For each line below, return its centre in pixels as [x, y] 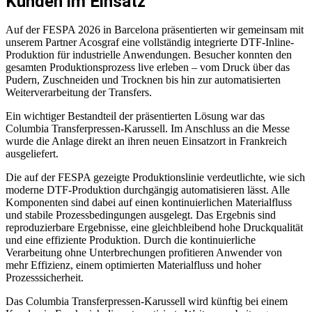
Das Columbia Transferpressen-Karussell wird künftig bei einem [147, 301]
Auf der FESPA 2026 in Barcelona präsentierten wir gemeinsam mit [155, 29]
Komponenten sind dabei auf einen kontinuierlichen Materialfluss [149, 202]
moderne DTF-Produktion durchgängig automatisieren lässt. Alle [148, 189]
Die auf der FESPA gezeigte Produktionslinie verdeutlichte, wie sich [155, 177]
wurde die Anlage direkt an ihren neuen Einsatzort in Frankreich [146, 141]
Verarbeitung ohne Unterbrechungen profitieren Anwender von [144, 252]
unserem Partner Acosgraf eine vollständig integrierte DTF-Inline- [150, 42]
